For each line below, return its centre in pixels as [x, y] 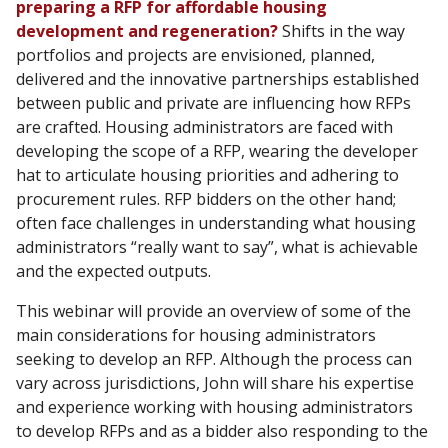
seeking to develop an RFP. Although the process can [214, 358]
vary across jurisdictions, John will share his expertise [215, 382]
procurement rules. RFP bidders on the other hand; [206, 198]
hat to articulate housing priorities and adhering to [207, 174]
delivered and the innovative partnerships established [217, 78]
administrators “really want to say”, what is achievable [217, 246]
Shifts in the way [343, 30]
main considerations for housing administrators [196, 334]
